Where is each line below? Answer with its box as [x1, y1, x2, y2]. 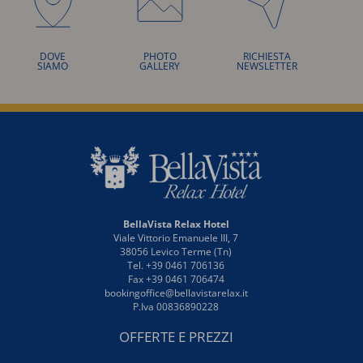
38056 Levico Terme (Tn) [120, 244, 233, 258]
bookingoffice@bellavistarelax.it [104, 285, 248, 300]
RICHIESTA [242, 49, 291, 63]
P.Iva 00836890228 [133, 299, 220, 314]
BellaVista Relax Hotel [122, 216, 229, 231]
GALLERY [139, 58, 181, 73]
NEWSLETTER [236, 58, 297, 73]
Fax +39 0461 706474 [127, 271, 224, 286]
